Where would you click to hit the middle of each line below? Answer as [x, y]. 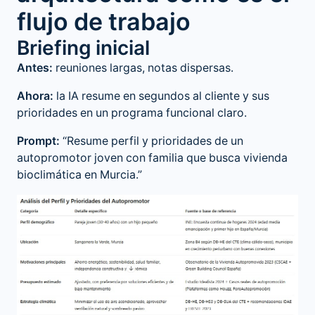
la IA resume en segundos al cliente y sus [161, 96]
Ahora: [35, 96]
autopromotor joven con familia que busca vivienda [152, 158]
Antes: [35, 68]
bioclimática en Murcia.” [79, 175]
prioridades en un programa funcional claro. [132, 113]
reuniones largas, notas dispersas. [143, 68]
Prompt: [38, 141]
